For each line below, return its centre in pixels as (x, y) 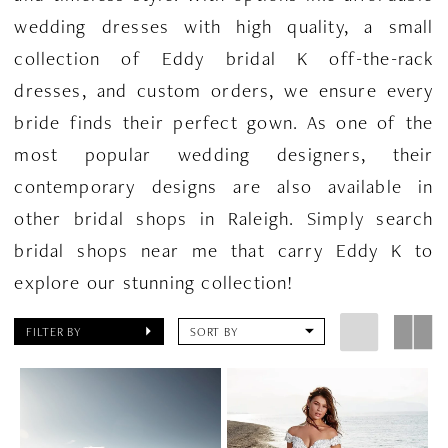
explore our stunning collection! (154, 282)
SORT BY (214, 332)
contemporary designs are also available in (224, 186)
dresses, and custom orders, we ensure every (224, 90)
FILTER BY (54, 332)
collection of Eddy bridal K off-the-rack (224, 58)
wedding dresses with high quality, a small (224, 26)
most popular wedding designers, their (224, 154)
